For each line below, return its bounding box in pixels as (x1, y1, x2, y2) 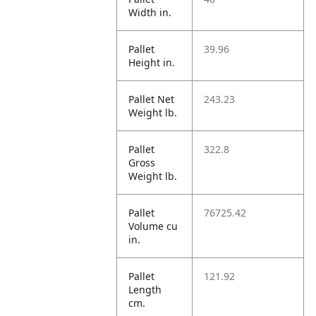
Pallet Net (128, 92, 175, 106)
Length (128, 283, 162, 296)
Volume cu (128, 219, 178, 233)
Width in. (128, 6, 172, 19)
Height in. (128, 56, 176, 69)
